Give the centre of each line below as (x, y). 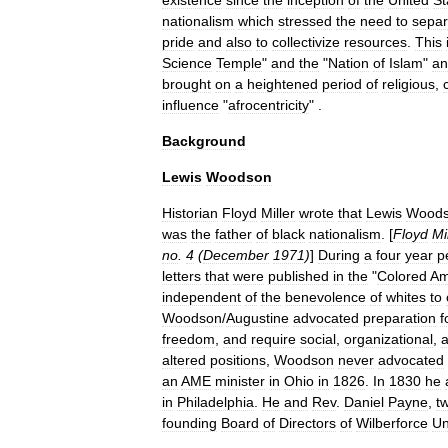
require (273, 339)
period (342, 84)
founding (189, 423)
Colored (402, 276)
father (233, 234)
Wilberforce (392, 423)
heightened (282, 84)
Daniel (364, 402)
